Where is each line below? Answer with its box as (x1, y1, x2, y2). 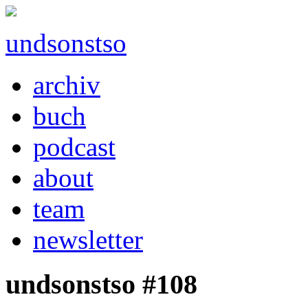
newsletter (33, 225, 143, 254)
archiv (33, 70, 100, 100)
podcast (33, 132, 115, 162)
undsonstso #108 (5, 268, 197, 300)
